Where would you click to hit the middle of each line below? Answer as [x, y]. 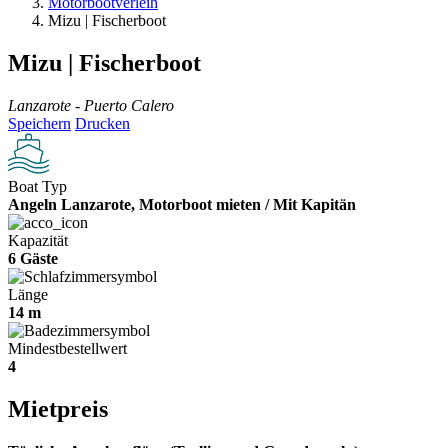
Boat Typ [37, 186]
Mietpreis [58, 408]
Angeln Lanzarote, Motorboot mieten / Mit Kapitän [182, 204]
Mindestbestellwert [67, 348]
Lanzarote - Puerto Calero [91, 105]
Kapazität [38, 240]
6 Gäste [33, 258]
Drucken [102, 123]
